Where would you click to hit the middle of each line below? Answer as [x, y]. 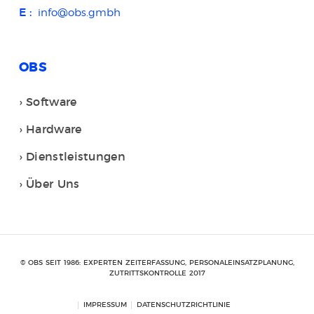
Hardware [54, 129]
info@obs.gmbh [79, 12]
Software [52, 101]
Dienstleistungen [76, 156]
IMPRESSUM [105, 305]
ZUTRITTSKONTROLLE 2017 [157, 273]
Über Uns [53, 183]
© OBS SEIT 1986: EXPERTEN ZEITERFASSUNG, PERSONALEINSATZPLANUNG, [157, 262]
